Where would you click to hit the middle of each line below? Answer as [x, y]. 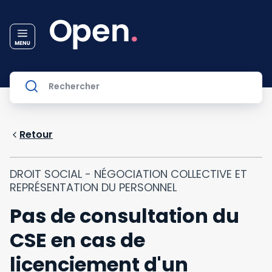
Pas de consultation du [124, 216]
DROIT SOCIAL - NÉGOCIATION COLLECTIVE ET [128, 174]
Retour [36, 134]
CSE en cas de [77, 240]
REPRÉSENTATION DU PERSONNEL [93, 187]
